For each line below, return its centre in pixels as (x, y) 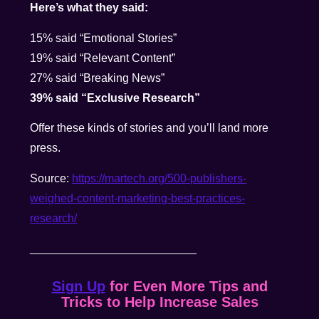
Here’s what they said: (89, 8)
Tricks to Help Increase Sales (159, 302)
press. (46, 148)
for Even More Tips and (186, 286)
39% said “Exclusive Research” (115, 98)
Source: (51, 178)
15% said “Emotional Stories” (104, 38)
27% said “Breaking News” (98, 78)
